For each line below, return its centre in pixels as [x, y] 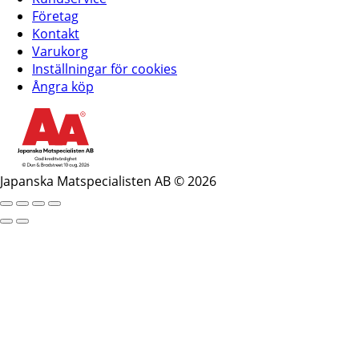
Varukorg [60, 51]
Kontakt [56, 33]
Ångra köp [63, 86]
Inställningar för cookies [105, 69]
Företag [55, 16]
